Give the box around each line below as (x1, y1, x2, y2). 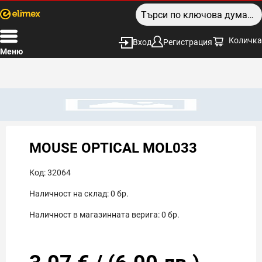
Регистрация (163, 37, 212, 47)
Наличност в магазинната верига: (29, 210, 160, 219)
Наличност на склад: (29, 189, 109, 198)
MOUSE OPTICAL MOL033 (29, 140, 197, 156)
